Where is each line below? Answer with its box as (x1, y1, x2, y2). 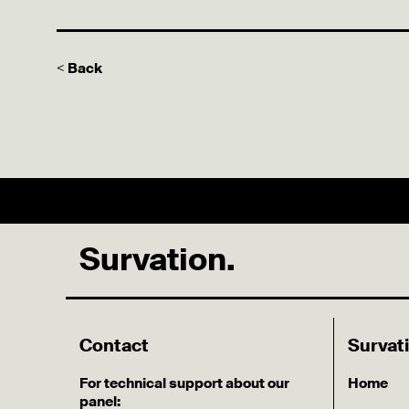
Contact (79, 334, 149, 357)
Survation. (79, 239, 236, 280)
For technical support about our (79, 374, 289, 393)
